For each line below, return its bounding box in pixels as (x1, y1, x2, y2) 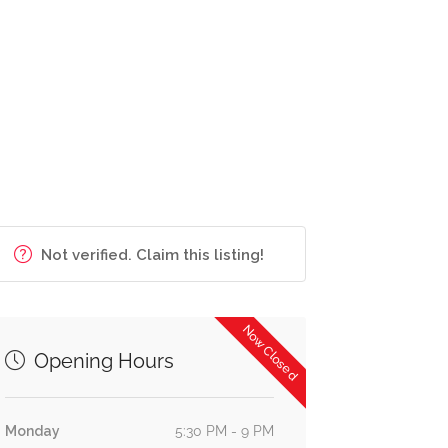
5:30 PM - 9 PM (174, 423, 274, 439)
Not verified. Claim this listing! (37, 246, 265, 264)
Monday (4, 423, 60, 439)
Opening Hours (28, 349, 174, 373)
